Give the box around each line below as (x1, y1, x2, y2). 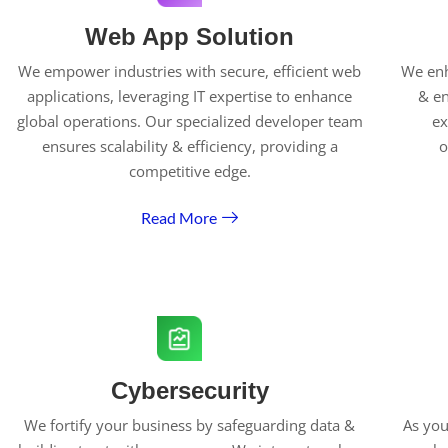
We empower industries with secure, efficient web (18, 61, 362, 81)
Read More (141, 207, 218, 227)
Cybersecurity (110, 377, 269, 404)
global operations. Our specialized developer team (16, 111, 363, 131)
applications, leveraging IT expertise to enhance (27, 86, 353, 106)
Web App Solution (85, 23, 295, 50)
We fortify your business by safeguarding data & (24, 415, 356, 435)
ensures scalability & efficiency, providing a (41, 136, 338, 156)
